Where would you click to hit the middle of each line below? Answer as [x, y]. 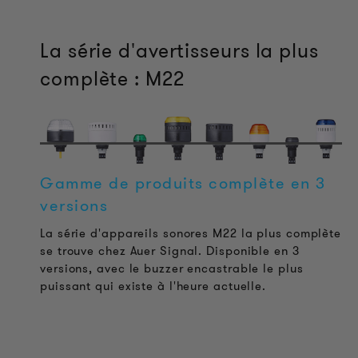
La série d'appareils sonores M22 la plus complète [191, 233]
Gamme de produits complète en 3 [183, 183]
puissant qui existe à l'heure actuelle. [153, 286]
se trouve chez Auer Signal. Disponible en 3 [170, 251]
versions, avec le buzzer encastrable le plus [172, 268]
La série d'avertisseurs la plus [179, 50]
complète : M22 [112, 78]
